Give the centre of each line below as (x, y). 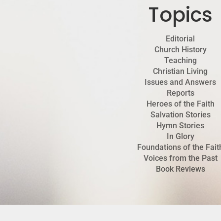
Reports (180, 93)
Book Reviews (180, 169)
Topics (181, 15)
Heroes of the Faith (180, 104)
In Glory (180, 137)
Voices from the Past (180, 158)
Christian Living (181, 72)
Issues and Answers (181, 82)
